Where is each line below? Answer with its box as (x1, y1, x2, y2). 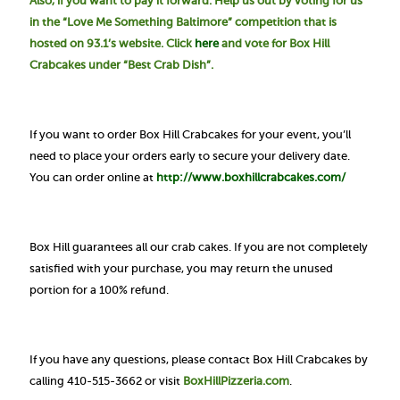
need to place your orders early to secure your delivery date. (29, 149, 350, 162)
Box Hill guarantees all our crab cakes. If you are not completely (29, 240, 368, 254)
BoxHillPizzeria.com (183, 374, 289, 387)
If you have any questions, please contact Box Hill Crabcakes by (29, 353, 368, 366)
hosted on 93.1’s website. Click (29, 37, 195, 50)
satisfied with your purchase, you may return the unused (29, 262, 333, 275)
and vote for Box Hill (219, 37, 329, 50)
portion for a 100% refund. (29, 283, 169, 296)
